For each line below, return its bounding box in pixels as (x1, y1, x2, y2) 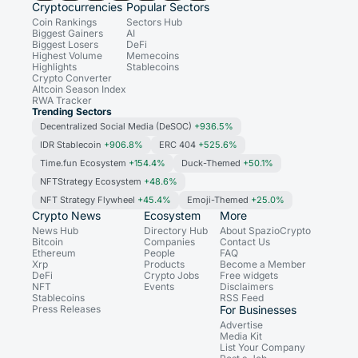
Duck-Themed (181, 157, 243, 169)
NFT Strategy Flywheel (40, 194, 137, 206)
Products (144, 258, 185, 271)
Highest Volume (32, 50, 102, 62)
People (144, 247, 175, 260)
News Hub (32, 225, 78, 237)
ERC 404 (159, 139, 198, 151)
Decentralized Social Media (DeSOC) (40, 121, 194, 133)
